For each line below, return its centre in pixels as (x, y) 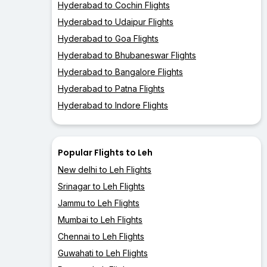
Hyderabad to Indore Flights (113, 105)
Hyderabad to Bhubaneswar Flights (127, 55)
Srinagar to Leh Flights (101, 187)
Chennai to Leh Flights (101, 237)
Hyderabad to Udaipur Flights (116, 22)
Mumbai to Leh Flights (100, 220)
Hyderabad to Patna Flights (111, 89)
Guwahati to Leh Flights (103, 253)
